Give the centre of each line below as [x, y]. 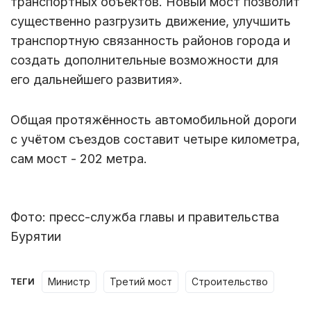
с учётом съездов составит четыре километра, [155, 140]
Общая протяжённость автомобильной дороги [153, 120]
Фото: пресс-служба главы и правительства [145, 217]
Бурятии [36, 237]
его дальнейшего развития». [96, 80]
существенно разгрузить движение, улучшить [151, 22]
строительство [233, 282]
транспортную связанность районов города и [150, 41]
